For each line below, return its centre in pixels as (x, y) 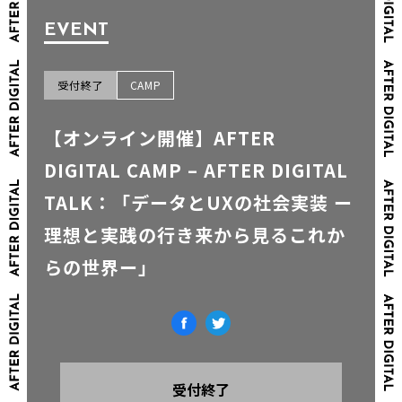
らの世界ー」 (101, 267)
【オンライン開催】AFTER (160, 137)
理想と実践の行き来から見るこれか (195, 234)
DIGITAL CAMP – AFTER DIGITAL (197, 170)
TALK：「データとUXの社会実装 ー (199, 202)
